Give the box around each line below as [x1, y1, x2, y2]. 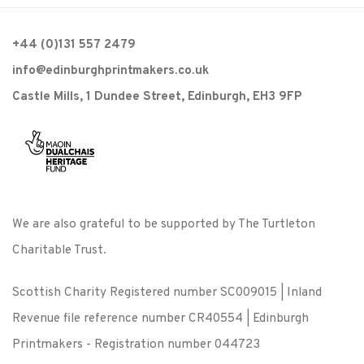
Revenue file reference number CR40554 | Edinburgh [12, 311, 309, 327]
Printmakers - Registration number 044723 [12, 337, 260, 353]
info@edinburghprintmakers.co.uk [12, 63, 209, 79]
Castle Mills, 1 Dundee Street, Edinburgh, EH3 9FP [12, 89, 302, 105]
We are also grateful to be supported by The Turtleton [12, 217, 315, 232]
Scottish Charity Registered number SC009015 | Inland [12, 285, 322, 301]
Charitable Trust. [12, 243, 106, 258]
